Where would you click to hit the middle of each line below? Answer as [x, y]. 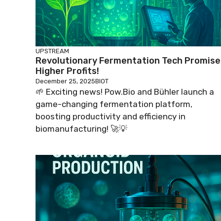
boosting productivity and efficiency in [110, 116]
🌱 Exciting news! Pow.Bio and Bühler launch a [125, 92]
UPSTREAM [52, 51]
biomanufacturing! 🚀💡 [81, 129]
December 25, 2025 [65, 81]
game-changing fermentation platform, [114, 104]
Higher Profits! [67, 71]
